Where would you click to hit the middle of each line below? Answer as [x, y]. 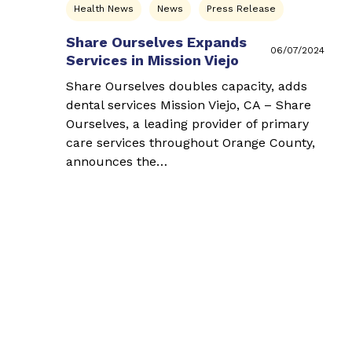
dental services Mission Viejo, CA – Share [189, 104]
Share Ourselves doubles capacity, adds [187, 86]
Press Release [241, 8]
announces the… [117, 161]
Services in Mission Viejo [152, 60]
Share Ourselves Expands [156, 42]
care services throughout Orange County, [191, 142]
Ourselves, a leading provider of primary [187, 123]
